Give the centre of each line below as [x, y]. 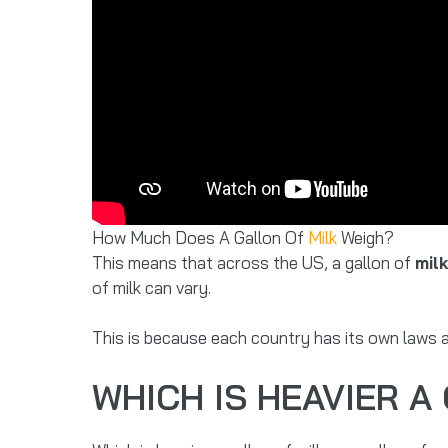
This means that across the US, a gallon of [253, 262]
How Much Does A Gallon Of [200, 237]
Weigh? [365, 237]
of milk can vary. [151, 287]
